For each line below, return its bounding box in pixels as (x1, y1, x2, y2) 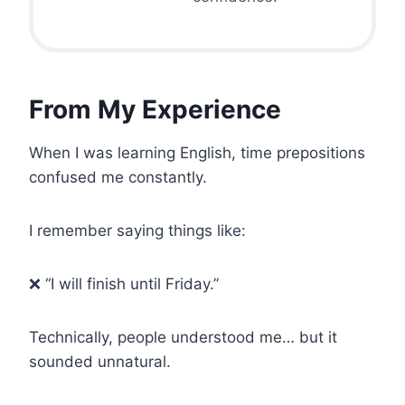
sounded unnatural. (29, 352, 171, 371)
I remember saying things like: (29, 221, 246, 240)
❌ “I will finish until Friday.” (29, 274, 219, 293)
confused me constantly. (29, 167, 207, 186)
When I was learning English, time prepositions (29, 143, 365, 162)
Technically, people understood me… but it (29, 327, 337, 346)
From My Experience (29, 93, 281, 125)
